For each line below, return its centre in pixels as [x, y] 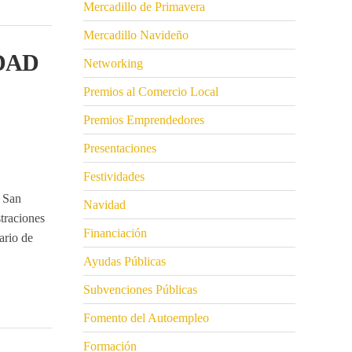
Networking [113, 64]
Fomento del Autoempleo [146, 318]
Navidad [104, 205]
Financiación [115, 233]
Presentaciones [120, 148]
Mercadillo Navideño [136, 35]
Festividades [114, 177]
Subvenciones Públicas [140, 290]
